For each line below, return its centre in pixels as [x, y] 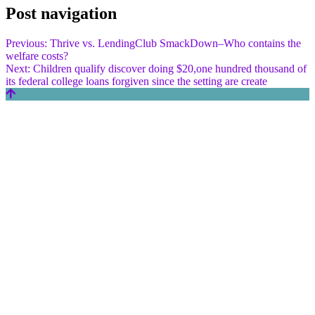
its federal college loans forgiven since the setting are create [136, 81]
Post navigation [61, 13]
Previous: [26, 43]
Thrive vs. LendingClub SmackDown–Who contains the [175, 43]
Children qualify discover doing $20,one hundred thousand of [170, 68]
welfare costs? [37, 56]
